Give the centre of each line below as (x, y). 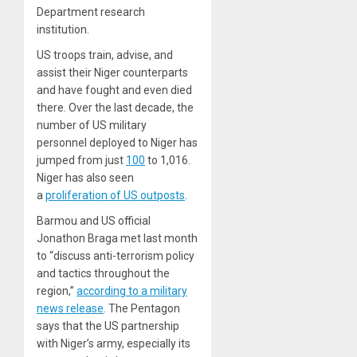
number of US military (92, 126)
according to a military (132, 291)
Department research (91, 12)
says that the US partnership (108, 326)
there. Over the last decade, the (115, 108)
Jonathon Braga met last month (117, 239)
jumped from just (81, 161)
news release (70, 309)
